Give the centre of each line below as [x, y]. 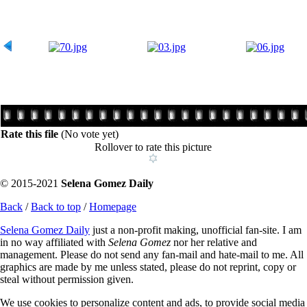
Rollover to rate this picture [153, 147]
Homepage [113, 206]
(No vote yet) [90, 134]
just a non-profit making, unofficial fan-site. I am [196, 230]
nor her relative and [214, 242]
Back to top [56, 206]
